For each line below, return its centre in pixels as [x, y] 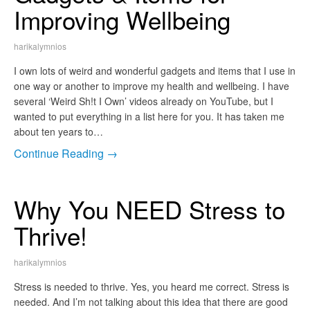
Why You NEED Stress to [149, 209]
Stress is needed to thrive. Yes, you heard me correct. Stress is [152, 287]
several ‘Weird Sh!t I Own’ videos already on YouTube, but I [144, 101]
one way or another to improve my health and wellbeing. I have [152, 86]
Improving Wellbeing [122, 20]
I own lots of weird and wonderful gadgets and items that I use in [155, 71]
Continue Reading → [66, 154]
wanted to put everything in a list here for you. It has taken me [149, 117]
